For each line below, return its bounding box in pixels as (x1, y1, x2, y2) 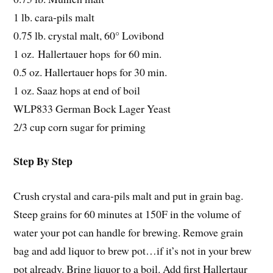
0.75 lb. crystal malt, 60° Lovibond (13, 27, 165, 43)
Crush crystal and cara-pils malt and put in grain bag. (13, 188, 244, 204)
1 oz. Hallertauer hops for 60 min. (13, 46, 162, 61)
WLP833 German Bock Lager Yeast (13, 101, 171, 116)
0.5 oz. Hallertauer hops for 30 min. (13, 64, 168, 79)
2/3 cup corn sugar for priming (13, 119, 146, 134)
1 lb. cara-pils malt (13, 9, 95, 24)
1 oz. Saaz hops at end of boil (13, 82, 141, 97)
